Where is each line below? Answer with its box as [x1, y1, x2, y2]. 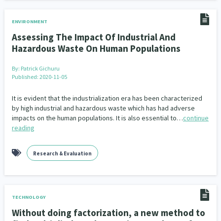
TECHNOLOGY [11, 194, 46, 200]
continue [183, 113, 209, 122]
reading [11, 123, 35, 132]
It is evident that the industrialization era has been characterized [11, 94, 202, 103]
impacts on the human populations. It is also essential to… [11, 113, 183, 122]
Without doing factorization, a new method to [11, 207, 205, 219]
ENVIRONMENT [11, 18, 47, 25]
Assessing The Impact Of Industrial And [11, 31, 176, 43]
